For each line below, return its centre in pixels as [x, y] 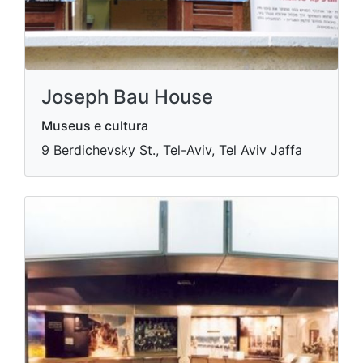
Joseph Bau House [127, 97]
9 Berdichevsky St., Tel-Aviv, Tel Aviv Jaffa [172, 150]
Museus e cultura [95, 126]
